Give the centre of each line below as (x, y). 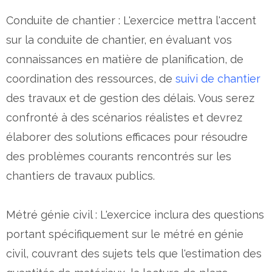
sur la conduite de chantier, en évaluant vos (119, 39)
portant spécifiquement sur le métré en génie (125, 234)
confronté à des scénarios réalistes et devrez (124, 117)
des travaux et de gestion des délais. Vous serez (130, 98)
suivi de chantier (218, 78)
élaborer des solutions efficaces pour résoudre (127, 137)
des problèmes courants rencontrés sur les (119, 156)
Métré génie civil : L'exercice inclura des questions (135, 214)
